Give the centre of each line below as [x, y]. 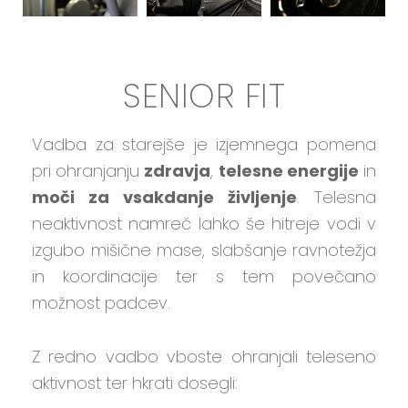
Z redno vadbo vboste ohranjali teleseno [204, 356]
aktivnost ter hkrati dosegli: [135, 382]
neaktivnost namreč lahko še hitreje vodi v [204, 223]
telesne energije [288, 170]
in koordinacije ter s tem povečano [204, 276]
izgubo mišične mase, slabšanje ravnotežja [204, 250]
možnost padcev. [101, 302]
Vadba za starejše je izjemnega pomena [204, 144]
